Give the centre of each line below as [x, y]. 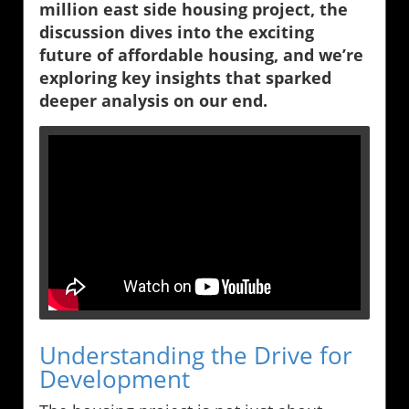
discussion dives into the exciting [177, 32]
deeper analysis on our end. [153, 101]
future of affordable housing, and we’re [201, 55]
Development [115, 379]
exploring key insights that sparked [185, 78]
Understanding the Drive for [196, 356]
